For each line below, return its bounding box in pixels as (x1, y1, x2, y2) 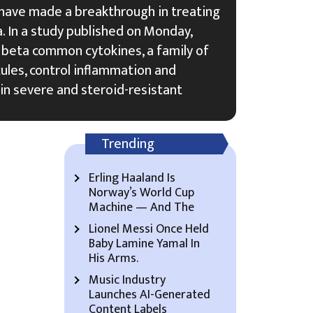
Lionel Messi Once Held (89, 219, 209, 240)
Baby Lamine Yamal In (89, 233, 200, 254)
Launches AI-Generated (89, 284, 210, 305)
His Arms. (89, 248, 138, 269)
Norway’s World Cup (89, 182, 194, 203)
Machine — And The (89, 197, 194, 218)
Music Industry (89, 270, 166, 291)
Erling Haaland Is (89, 168, 175, 189)
